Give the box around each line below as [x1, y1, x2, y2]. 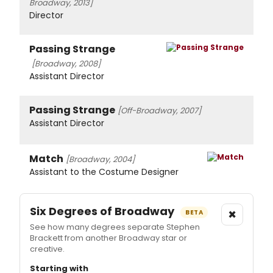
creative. [30, 243, 65, 255]
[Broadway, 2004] [66, 154, 135, 166]
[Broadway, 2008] [32, 58, 101, 70]
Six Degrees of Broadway [30, 204, 177, 219]
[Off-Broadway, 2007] [118, 105, 201, 117]
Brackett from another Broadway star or [30, 232, 187, 244]
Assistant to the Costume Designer [29, 166, 179, 179]
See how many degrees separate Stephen [30, 221, 200, 233]
